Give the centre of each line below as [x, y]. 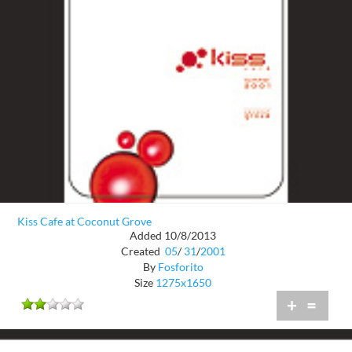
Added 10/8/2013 [173, 236]
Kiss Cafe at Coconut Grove [84, 221]
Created [141, 251]
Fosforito [180, 267]
